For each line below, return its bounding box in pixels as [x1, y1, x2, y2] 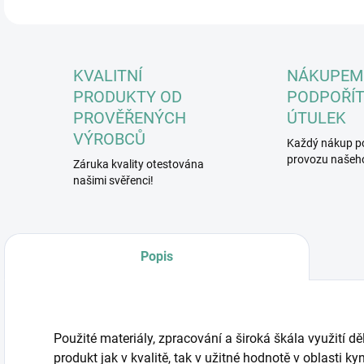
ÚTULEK [286, 108, 346, 128]
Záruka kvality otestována [73, 158, 204, 171]
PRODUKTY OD [73, 87, 182, 106]
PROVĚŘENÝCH [73, 108, 186, 128]
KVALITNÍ [73, 66, 142, 85]
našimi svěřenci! [73, 174, 154, 187]
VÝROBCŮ [73, 129, 145, 149]
